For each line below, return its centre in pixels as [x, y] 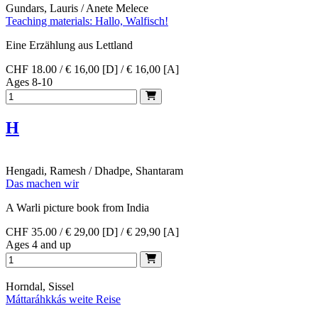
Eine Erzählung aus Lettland [69, 45]
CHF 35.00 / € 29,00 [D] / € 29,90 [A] [92, 232]
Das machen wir [42, 184]
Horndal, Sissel [40, 286]
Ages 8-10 [29, 82]
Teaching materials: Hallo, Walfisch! [87, 21]
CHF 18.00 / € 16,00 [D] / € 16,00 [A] [92, 70]
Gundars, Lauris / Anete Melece [77, 9]
